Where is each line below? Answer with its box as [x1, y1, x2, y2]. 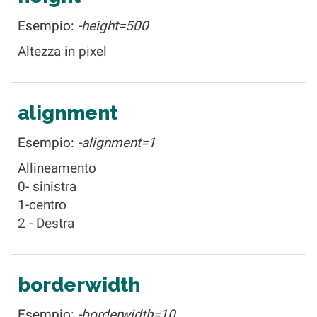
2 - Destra [18, 215, 74, 231]
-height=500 [78, 18, 149, 34]
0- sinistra [18, 178, 76, 195]
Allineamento [18, 160, 96, 176]
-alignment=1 [78, 134, 156, 151]
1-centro [18, 197, 67, 213]
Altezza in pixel [18, 43, 107, 59]
